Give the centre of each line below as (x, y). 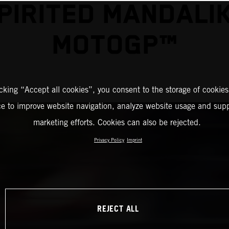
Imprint (134, 140)
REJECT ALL (118, 209)
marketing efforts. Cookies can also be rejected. (117, 122)
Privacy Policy (109, 140)
